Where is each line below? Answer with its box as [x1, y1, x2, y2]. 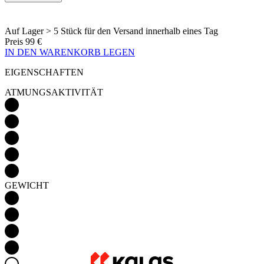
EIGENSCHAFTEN [5, 16, 84, 27]
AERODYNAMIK [5, 223, 78, 233]
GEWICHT [5, 130, 49, 140]
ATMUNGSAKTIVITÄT [5, 37, 103, 47]
